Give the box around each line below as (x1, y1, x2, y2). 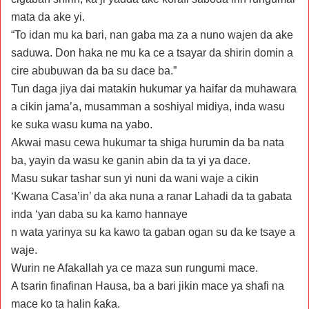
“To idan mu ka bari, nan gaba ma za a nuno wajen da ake (11, 28, 293, 41)
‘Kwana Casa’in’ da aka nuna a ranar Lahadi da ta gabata (11, 190, 292, 202)
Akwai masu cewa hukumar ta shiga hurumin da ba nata (11, 136, 284, 148)
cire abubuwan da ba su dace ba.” (11, 64, 177, 77)
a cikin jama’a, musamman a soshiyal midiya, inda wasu (11, 100, 285, 112)
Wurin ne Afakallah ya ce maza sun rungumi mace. (11, 261, 258, 274)
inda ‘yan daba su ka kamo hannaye (11, 208, 188, 220)
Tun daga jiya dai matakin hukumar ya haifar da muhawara (11, 82, 297, 94)
